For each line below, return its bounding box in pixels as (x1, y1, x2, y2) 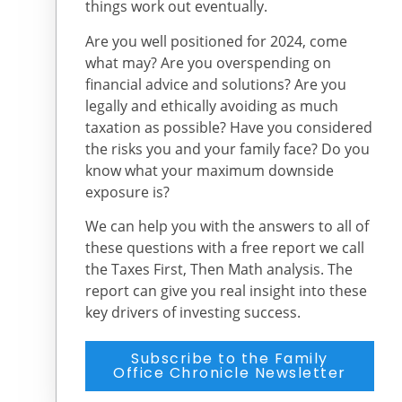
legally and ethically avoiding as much (85, 95, 338, 116)
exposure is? (85, 181, 170, 202)
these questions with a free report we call (85, 238, 364, 258)
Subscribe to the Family (131, 347, 328, 369)
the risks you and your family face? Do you (85, 138, 370, 159)
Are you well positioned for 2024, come (85, 31, 347, 51)
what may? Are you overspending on (85, 52, 331, 73)
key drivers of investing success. (85, 302, 301, 323)
